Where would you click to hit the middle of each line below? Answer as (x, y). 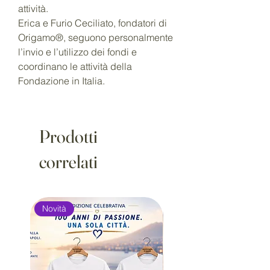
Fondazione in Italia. (61, 81)
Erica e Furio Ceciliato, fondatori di (93, 23)
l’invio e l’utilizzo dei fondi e (77, 52)
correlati (68, 162)
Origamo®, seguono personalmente (96, 38)
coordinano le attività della (75, 67)
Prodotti (68, 137)
